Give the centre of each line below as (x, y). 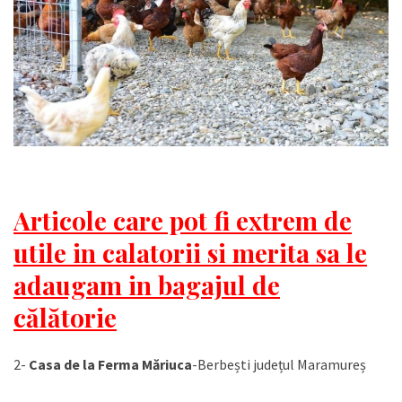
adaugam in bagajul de (147, 284)
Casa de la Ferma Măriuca (110, 364)
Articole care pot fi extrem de (183, 220)
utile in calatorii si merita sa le (190, 252)
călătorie (65, 317)
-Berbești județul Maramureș (279, 364)
